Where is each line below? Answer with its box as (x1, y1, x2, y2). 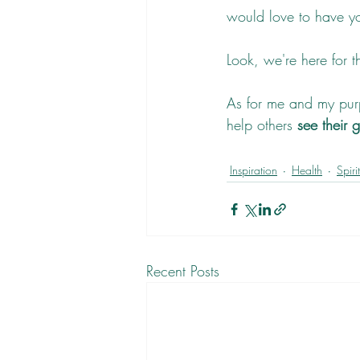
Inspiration (230, 162, 277, 178)
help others (227, 115, 297, 135)
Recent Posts (146, 261, 219, 281)
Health (292, 162, 322, 178)
